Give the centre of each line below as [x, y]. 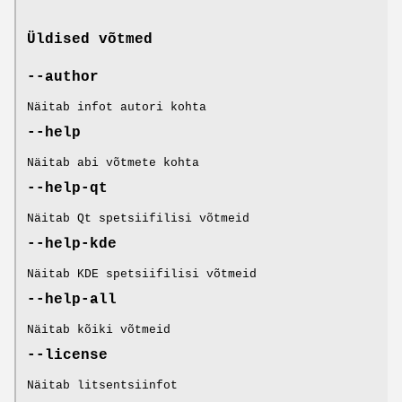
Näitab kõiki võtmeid [99, 329]
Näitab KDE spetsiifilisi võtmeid [142, 274]
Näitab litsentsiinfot [102, 385]
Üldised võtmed [90, 39]
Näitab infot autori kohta [117, 107]
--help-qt [67, 188]
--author [63, 77]
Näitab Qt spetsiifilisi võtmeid [138, 218]
